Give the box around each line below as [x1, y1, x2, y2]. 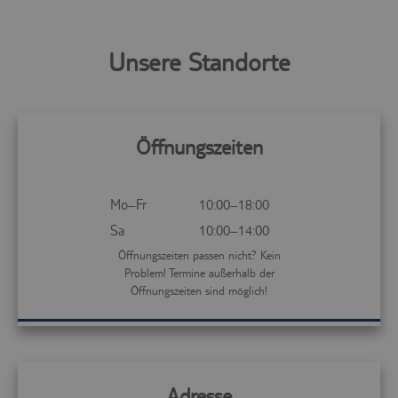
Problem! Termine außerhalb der [123, 266, 275, 280]
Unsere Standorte [107, 47, 291, 77]
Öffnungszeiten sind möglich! [131, 283, 267, 298]
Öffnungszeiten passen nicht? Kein [117, 248, 281, 262]
